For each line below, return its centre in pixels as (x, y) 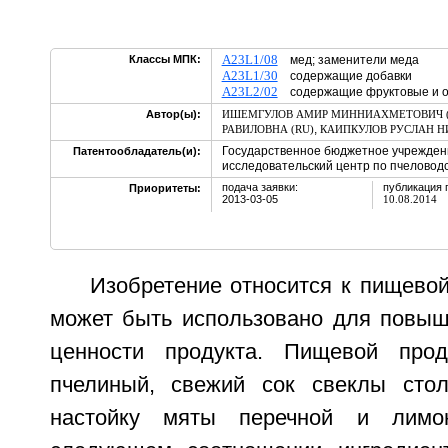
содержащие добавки (344, 76)
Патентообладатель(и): (136, 151)
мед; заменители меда (348, 60)
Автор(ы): (173, 114)
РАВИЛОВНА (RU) (267, 129)
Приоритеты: (164, 188)
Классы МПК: (164, 59)
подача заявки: (259, 187)
